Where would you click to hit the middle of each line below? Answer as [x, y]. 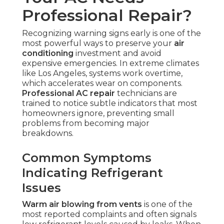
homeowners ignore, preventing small [98, 113]
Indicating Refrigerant [92, 173]
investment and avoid [117, 53]
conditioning [48, 53]
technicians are [146, 93]
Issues [41, 188]
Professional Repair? [107, 15]
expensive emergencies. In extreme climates [110, 63]
